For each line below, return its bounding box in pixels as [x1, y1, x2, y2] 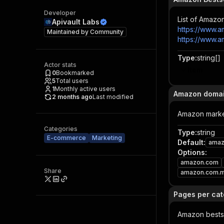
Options [177, 148, 205, 156]
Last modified [92, 93, 133, 100]
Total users [55, 77, 88, 84]
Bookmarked [56, 69, 94, 76]
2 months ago [52, 93, 92, 100]
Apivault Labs [52, 17, 99, 26]
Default [177, 138, 203, 146]
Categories [44, 125, 77, 132]
